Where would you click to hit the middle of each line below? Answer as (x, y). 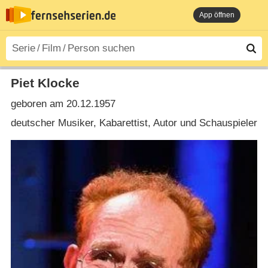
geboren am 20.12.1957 (63, 104)
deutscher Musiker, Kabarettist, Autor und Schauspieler (134, 123)
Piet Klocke (45, 83)
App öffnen (217, 15)
